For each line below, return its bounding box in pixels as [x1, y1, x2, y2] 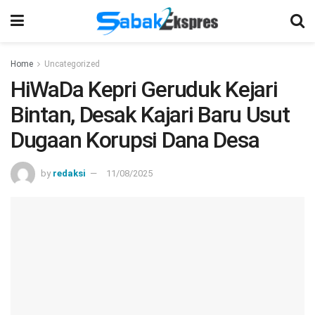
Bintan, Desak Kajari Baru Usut [11, 101, 290, 128]
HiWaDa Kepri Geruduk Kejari [11, 76, 278, 103]
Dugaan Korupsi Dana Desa [11, 127, 259, 153]
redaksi [53, 167, 86, 179]
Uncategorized [44, 59, 100, 69]
